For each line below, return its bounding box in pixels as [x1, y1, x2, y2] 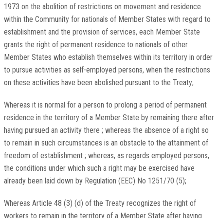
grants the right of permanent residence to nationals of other [3, 40, 188, 50]
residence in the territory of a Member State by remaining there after [3, 113, 214, 123]
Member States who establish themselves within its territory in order [3, 53, 213, 62]
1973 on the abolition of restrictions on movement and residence [3, 2, 201, 12]
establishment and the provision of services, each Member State [3, 27, 200, 37]
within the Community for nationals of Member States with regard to [3, 15, 211, 24]
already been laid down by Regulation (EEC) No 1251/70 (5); [3, 176, 186, 186]
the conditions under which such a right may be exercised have [3, 163, 195, 173]
